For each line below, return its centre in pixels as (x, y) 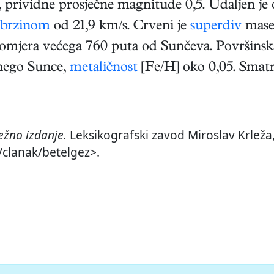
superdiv (216, 27)
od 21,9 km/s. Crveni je (120, 27)
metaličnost (104, 69)
